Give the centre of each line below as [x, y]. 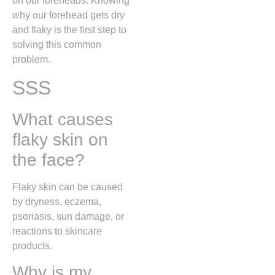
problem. [31, 60]
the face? [48, 160]
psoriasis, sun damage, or [68, 216]
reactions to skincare [57, 231]
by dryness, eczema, [57, 201]
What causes [63, 119]
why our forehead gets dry [68, 15]
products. [32, 246]
